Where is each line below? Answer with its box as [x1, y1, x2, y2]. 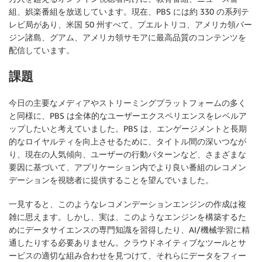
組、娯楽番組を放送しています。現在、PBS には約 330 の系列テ [9, 6, 249, 16]
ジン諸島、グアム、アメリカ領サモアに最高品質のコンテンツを [9, 32, 246, 42]
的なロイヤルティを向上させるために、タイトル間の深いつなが [9, 136, 246, 146]
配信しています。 [9, 45, 74, 55]
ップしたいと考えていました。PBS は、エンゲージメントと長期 [9, 123, 247, 133]
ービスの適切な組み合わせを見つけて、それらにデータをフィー [9, 250, 246, 260]
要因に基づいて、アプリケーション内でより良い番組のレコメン [9, 161, 246, 172]
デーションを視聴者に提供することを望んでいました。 [9, 174, 213, 185]
